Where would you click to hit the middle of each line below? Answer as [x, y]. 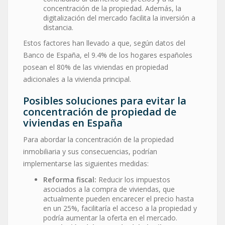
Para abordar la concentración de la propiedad [98, 139]
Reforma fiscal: [70, 179]
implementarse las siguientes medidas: [86, 163]
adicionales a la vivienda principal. [77, 79]
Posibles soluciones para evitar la [105, 100]
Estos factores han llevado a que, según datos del [104, 43]
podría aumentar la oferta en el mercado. [110, 217]
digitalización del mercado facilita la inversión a [119, 18]
